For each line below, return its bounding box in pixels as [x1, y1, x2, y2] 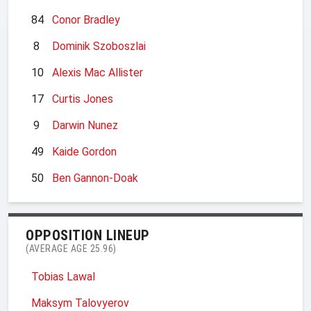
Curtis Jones [52, 92, 113, 106]
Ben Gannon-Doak [52, 171, 138, 185]
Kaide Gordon [52, 144, 117, 158]
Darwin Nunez [52, 118, 118, 132]
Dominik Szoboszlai [52, 39, 146, 53]
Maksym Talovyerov [31, 296, 129, 310]
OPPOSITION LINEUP [26, 226, 150, 244]
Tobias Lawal [31, 269, 95, 283]
